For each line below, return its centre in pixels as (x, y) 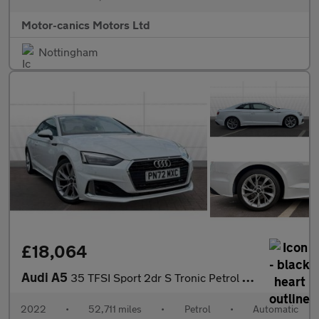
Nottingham (68, 51)
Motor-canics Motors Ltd (86, 24)
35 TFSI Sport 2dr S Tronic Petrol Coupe (156, 278)
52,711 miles (115, 309)
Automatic (275, 309)
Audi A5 (46, 277)
